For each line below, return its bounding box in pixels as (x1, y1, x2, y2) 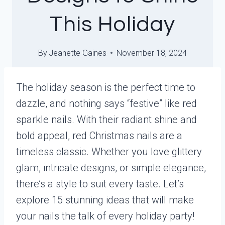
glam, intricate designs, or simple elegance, (16, 161, 206, 174)
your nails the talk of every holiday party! (16, 209, 194, 222)
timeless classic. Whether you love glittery (16, 145, 202, 158)
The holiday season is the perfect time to (16, 81, 195, 93)
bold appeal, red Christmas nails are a (16, 129, 182, 142)
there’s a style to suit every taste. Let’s (16, 177, 184, 190)
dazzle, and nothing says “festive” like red (16, 97, 197, 109)
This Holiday (50, 13, 175, 36)
